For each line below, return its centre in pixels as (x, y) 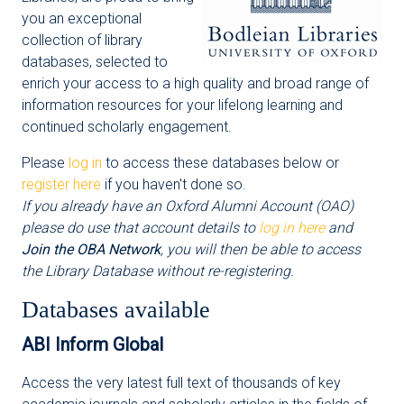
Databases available (116, 310)
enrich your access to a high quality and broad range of (195, 83)
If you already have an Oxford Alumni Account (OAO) (188, 206)
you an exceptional (82, 18)
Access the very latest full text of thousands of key (181, 383)
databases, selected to (95, 62)
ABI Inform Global (92, 344)
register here (61, 184)
